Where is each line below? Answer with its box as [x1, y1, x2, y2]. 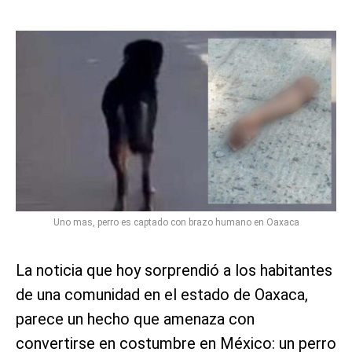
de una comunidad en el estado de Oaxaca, [16, 284, 308, 304]
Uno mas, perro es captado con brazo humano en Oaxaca [53, 216, 299, 228]
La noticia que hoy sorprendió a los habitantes [16, 260, 332, 280]
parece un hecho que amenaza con [16, 309, 255, 328]
